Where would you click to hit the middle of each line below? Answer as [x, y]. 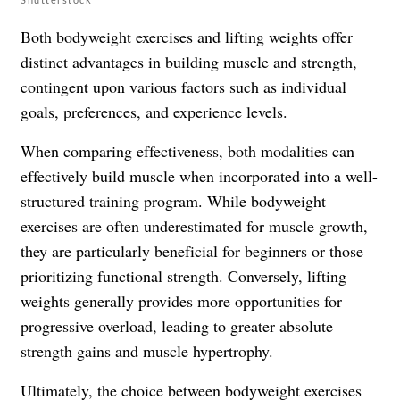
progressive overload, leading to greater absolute [177, 325]
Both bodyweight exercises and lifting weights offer [187, 36]
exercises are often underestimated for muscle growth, [194, 225]
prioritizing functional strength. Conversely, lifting [183, 275]
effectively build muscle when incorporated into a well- [199, 175]
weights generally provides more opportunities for [181, 300]
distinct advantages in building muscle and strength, [189, 61]
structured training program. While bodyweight [173, 200]
